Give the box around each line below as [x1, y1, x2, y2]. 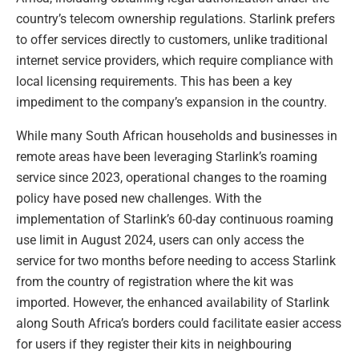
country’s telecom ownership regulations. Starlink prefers [16, 10, 335, 26]
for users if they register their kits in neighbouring [16, 336, 292, 352]
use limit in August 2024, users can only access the [16, 232, 304, 248]
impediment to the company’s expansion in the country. [16, 94, 327, 110]
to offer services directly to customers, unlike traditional [16, 31, 328, 47]
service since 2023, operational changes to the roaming [16, 169, 327, 185]
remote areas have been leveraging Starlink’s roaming [16, 148, 317, 164]
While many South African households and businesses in [16, 127, 337, 143]
